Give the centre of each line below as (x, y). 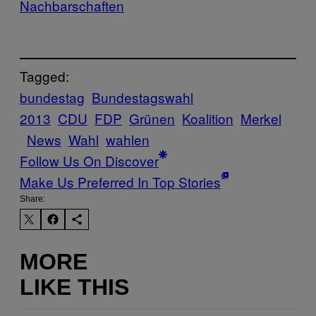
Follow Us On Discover (89, 161)
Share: (32, 199)
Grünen (152, 119)
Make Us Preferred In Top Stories (120, 182)
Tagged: (44, 76)
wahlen (128, 140)
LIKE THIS (74, 287)
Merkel (261, 119)
